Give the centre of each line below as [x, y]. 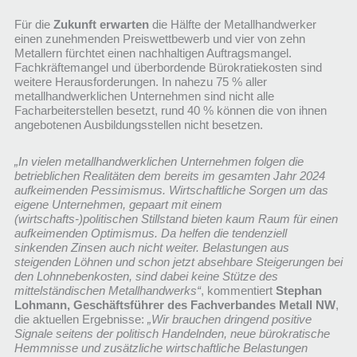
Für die [33, 25]
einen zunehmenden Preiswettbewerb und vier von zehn [159, 39]
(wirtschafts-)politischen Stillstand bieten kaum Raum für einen [176, 220]
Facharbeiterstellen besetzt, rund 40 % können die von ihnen [170, 111]
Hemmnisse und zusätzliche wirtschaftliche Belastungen [161, 349]
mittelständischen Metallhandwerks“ [107, 291]
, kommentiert [238, 291]
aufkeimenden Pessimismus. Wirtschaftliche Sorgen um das [171, 191]
